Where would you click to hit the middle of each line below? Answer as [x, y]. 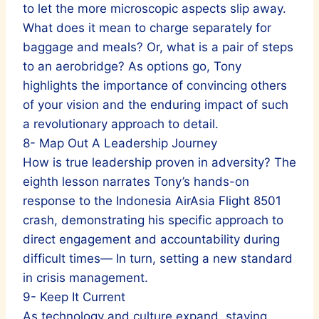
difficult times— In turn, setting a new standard [158, 258]
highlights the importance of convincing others [155, 85]
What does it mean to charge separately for [147, 27]
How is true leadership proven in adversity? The [159, 162]
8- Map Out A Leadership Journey [120, 143]
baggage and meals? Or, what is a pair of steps [158, 47]
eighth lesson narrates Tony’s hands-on [136, 181]
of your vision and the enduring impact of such [156, 104]
